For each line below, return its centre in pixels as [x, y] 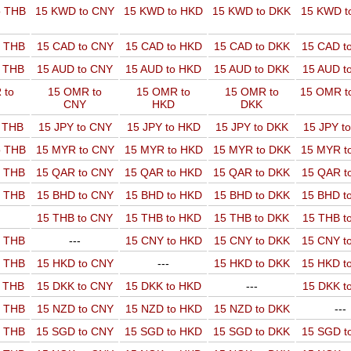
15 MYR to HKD [163, 150]
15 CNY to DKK [251, 241]
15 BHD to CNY [75, 195]
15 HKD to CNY [75, 263]
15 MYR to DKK [251, 150]
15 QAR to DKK [251, 172]
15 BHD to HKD [163, 195]
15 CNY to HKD [163, 241]
